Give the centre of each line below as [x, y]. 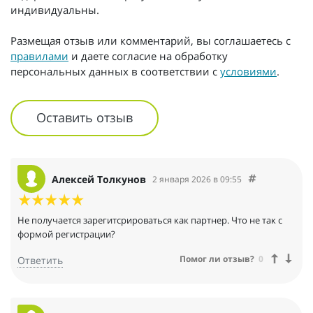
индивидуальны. [55, 9]
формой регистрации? [66, 234]
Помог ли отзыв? [217, 259]
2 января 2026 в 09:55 [197, 179]
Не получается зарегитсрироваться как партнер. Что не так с [150, 220]
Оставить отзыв [85, 117]
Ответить [40, 261]
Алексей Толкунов [99, 179]
